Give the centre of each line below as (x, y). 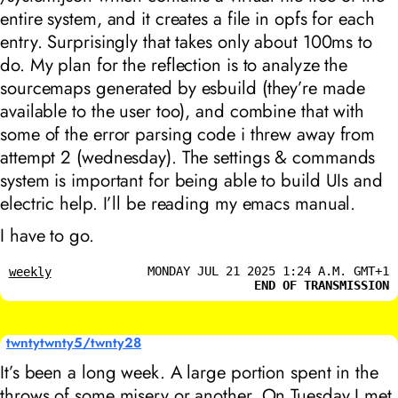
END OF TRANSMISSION (322, 286)
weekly (30, 272)
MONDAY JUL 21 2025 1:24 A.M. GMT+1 (269, 271)
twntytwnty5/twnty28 (74, 343)
